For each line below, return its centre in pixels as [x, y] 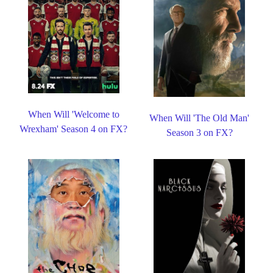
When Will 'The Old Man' [200, 118]
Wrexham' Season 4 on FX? [74, 129]
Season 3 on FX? [199, 133]
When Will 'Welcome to [73, 114]
